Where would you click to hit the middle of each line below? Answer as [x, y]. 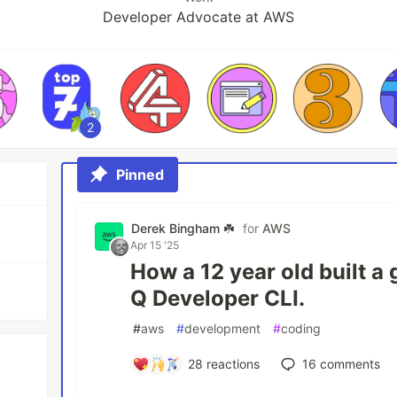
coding [301, 328]
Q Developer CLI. [218, 298]
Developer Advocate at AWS [198, 17]
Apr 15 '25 [155, 245]
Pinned [140, 175]
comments [348, 364]
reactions [231, 364]
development [223, 328]
